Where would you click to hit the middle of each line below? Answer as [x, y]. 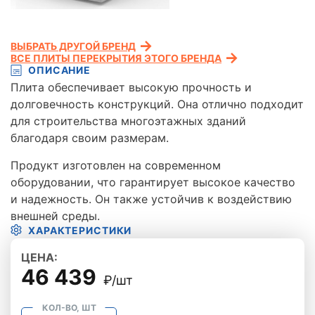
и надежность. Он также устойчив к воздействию [151, 199]
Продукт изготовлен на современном [116, 165]
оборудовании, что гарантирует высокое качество [153, 182]
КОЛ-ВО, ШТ [69, 308]
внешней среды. [55, 216]
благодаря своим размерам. [90, 137]
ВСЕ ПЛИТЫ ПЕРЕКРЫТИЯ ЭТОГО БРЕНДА [116, 58]
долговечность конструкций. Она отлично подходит [157, 104]
